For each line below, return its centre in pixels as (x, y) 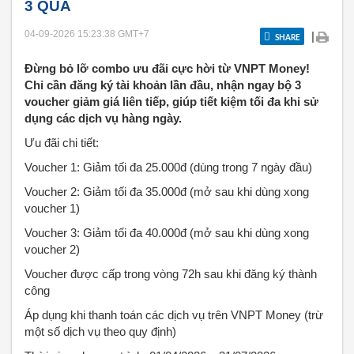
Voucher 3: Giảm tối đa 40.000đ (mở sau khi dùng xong (167, 233)
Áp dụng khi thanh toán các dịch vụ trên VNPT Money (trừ (174, 315)
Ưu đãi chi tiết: (62, 143)
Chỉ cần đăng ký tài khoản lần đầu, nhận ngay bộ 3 (163, 85)
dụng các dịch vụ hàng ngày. (103, 118)
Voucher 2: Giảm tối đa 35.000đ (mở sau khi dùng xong (167, 192)
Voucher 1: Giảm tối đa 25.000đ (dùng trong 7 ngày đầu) (168, 167)
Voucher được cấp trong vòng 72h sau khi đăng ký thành (171, 274)
